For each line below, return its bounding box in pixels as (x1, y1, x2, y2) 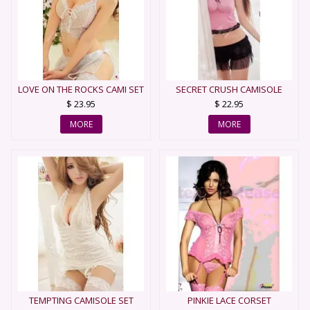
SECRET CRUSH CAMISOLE (176, 83, 282, 96)
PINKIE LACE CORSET (187, 293, 271, 307)
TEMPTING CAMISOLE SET (28, 293, 134, 307)
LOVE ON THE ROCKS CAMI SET (18, 83, 144, 96)
